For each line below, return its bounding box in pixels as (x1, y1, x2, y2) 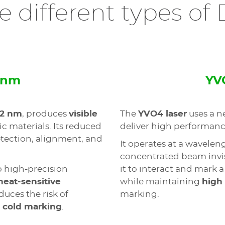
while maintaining (120, 177, 202, 186)
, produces (22, 109, 69, 118)
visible (69, 109, 97, 118)
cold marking (3, 202, 62, 211)
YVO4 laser (138, 109, 187, 118)
